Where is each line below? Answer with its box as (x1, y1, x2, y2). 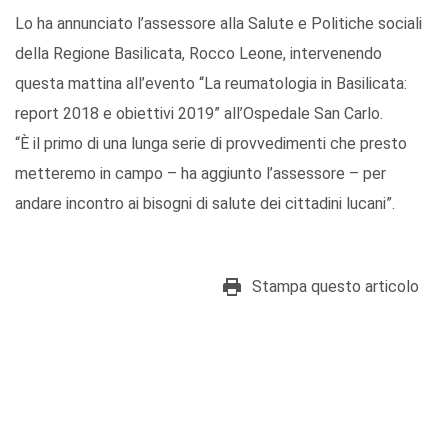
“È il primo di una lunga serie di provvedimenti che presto (15, 134, 407, 154)
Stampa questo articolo (252, 277, 419, 297)
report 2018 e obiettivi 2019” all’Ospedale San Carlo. (15, 104, 383, 124)
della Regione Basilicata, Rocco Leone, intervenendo (15, 44, 382, 64)
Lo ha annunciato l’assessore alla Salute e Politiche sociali (15, 14, 422, 34)
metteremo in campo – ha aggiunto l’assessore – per (15, 164, 386, 184)
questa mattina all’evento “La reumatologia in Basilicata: (15, 74, 407, 94)
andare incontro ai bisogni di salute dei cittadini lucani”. (15, 194, 395, 214)
